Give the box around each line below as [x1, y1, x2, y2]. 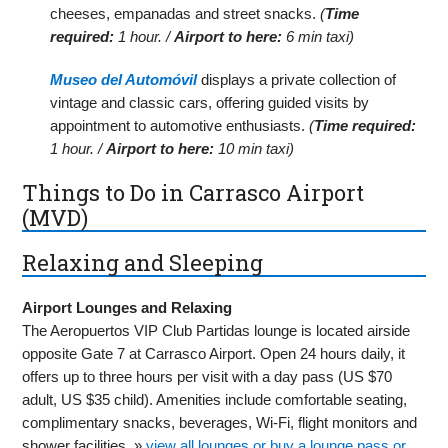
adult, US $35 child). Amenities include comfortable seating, [22, 390, 408, 408]
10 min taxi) [214, 140, 295, 158]
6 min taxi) [282, 28, 355, 46]
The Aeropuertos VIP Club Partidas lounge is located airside [22, 321, 411, 339]
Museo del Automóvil [50, 71, 198, 89]
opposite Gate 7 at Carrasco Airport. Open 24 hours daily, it [22, 344, 406, 362]
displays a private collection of [197, 71, 397, 89]
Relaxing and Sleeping [22, 248, 264, 278]
